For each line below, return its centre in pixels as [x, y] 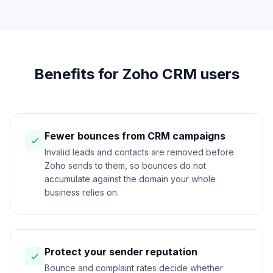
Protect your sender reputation [121, 252]
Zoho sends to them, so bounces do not [125, 166]
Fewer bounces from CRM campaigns [135, 136]
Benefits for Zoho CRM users [136, 74]
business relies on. [82, 193]
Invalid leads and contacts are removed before [139, 152]
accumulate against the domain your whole [130, 179]
